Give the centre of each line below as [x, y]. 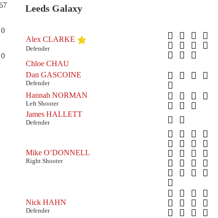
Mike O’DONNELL [58, 152]
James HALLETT [54, 114]
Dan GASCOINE [53, 74]
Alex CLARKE [50, 39]
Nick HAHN [46, 202]
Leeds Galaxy [54, 9]
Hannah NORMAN [56, 95]
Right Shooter [44, 161]
